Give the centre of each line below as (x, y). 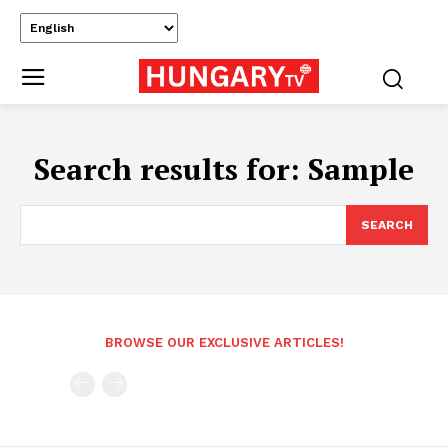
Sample (361, 168)
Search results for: (171, 168)
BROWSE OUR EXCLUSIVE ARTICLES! (224, 342)
